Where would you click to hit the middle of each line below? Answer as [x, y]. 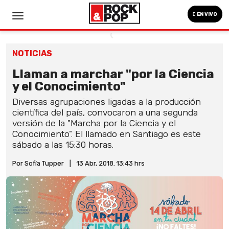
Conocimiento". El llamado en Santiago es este [107, 134]
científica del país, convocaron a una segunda [105, 112]
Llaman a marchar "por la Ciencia [113, 74]
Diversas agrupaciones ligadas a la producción [107, 102]
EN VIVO [207, 14]
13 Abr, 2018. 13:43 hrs [111, 163]
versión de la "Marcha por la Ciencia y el [94, 123]
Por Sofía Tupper [38, 163]
